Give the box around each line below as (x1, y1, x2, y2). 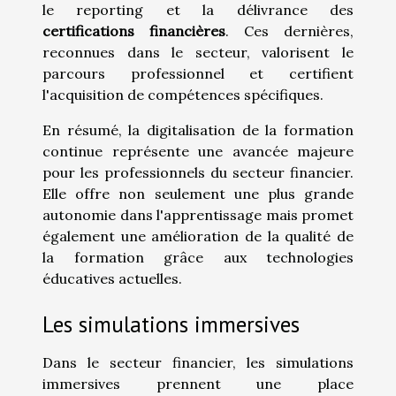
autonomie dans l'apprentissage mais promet (42, 205, 354, 224)
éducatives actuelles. (42, 269, 182, 287)
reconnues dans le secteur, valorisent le (42, 42, 354, 61)
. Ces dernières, (225, 21, 354, 40)
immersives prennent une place (42, 375, 354, 392)
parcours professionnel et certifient (42, 64, 354, 82)
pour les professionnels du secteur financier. (42, 163, 354, 181)
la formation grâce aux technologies (42, 247, 354, 266)
